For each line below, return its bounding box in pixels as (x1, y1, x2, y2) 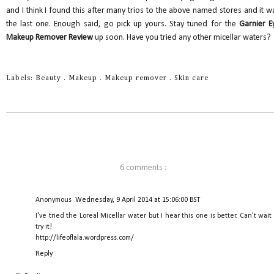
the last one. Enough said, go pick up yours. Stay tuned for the (6, 19, 239, 29)
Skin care (174, 74, 209, 82)
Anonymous (35, 196, 72, 204)
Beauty (35, 74, 64, 82)
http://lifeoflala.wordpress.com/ (35, 234, 134, 242)
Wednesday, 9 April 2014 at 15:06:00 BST (75, 196, 200, 204)
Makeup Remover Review (6, 32, 95, 42)
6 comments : (119, 163, 167, 172)
